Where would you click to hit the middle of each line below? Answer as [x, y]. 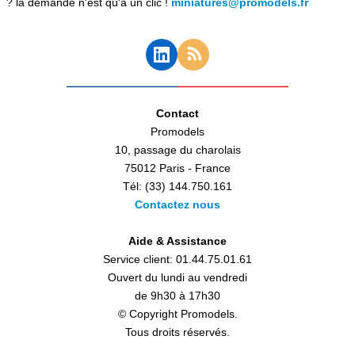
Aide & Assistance [177, 240]
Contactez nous [177, 204]
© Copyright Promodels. [177, 313]
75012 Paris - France [177, 168]
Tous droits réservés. [177, 332]
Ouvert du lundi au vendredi [177, 277]
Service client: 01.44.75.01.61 [177, 259]
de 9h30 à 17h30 [177, 295]
